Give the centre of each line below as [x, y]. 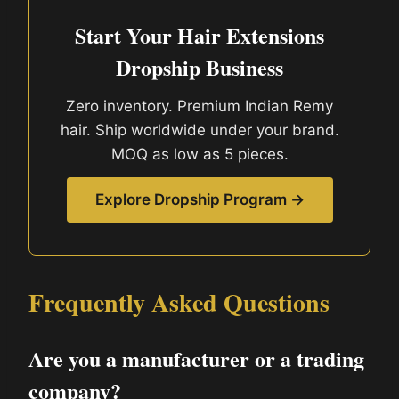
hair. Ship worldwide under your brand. [199, 130]
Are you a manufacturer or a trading [196, 358]
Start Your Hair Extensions [199, 35]
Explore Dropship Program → [199, 199]
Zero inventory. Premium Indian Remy [199, 106]
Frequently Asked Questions [179, 302]
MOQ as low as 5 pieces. [199, 154]
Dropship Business [199, 67]
